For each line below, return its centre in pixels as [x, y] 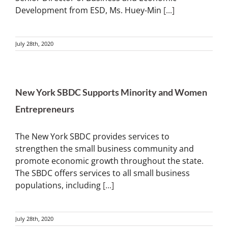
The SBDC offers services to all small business [103, 173]
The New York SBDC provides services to [92, 136]
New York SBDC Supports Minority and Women [111, 92]
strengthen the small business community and [105, 149]
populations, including [59, 185]
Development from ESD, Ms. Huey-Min [89, 10]
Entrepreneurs [45, 109]
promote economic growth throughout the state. [109, 161]
